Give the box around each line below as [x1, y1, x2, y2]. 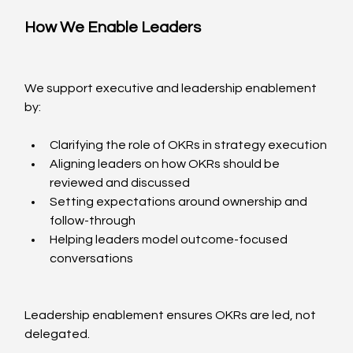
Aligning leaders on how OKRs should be [50, 158, 283, 171]
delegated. [24, 328, 91, 341]
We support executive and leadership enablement [24, 82, 320, 95]
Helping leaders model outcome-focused [50, 233, 291, 247]
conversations [50, 252, 134, 266]
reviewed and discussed [50, 176, 191, 190]
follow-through [50, 214, 136, 228]
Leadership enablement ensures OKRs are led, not [24, 309, 319, 322]
